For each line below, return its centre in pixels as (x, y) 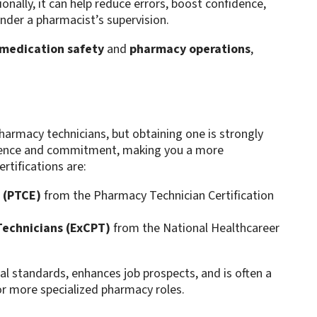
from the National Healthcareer (195, 229)
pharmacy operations (190, 50)
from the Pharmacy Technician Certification (157, 196)
